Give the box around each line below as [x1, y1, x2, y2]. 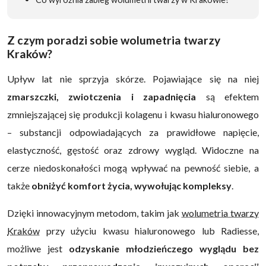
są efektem [196, 90, 259, 102]
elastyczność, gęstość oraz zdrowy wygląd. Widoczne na [7, 144, 259, 156]
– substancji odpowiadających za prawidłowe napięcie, [7, 126, 259, 138]
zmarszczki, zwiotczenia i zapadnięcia [7, 90, 197, 102]
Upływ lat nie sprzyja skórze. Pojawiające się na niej [7, 72, 259, 84]
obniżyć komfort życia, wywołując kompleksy [30, 179, 232, 191]
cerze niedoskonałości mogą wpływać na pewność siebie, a [7, 161, 259, 173]
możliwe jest [7, 242, 69, 254]
